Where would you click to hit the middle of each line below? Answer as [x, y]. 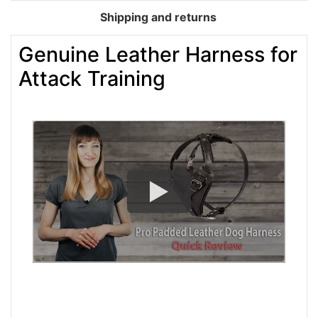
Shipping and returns [158, 17]
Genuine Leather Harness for [158, 55]
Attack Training [92, 79]
